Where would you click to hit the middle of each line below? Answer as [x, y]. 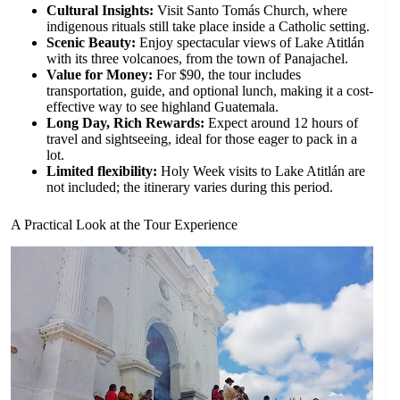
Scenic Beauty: [91, 42]
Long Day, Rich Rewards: [125, 122]
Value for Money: [100, 74]
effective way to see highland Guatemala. [162, 106]
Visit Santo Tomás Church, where [250, 10]
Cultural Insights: [100, 10]
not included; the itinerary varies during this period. [190, 187]
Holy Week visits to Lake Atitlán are [261, 171]
